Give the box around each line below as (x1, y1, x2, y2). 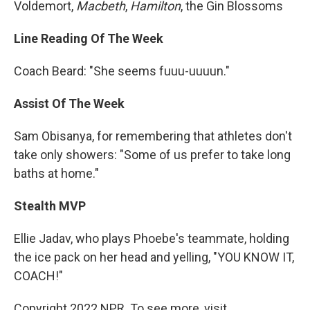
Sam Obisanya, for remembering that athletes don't (14, 128, 292, 143)
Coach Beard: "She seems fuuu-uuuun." (14, 63, 230, 78)
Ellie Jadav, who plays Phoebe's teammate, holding (14, 230, 289, 246)
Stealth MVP (14, 198, 86, 213)
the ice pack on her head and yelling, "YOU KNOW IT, (14, 249, 294, 264)
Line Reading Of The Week (14, 30, 163, 46)
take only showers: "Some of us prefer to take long (14, 147, 291, 162)
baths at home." (14, 165, 99, 181)
